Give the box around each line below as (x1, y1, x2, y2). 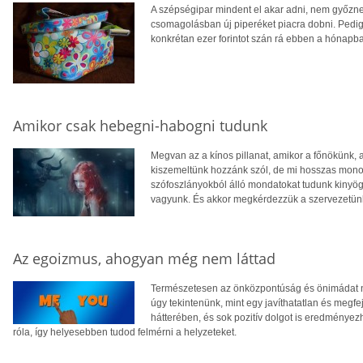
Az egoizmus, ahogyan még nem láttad (13, 248, 275, 268)
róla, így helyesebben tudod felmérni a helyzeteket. (13, 326, 237, 338)
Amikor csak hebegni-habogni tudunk (13, 115, 267, 135)
